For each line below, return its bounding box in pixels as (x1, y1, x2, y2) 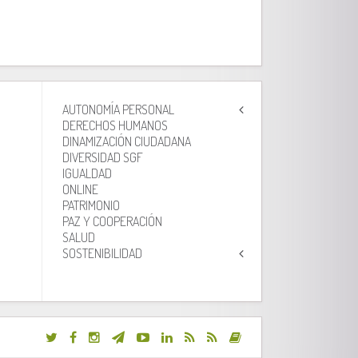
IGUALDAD (62, 165, 112, 182)
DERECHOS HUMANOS (62, 117, 168, 134)
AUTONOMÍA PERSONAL (62, 101, 174, 118)
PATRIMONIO (62, 197, 120, 214)
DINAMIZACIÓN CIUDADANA (62, 133, 191, 150)
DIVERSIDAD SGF (62, 149, 143, 166)
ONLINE (62, 181, 98, 198)
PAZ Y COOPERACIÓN (62, 213, 162, 230)
